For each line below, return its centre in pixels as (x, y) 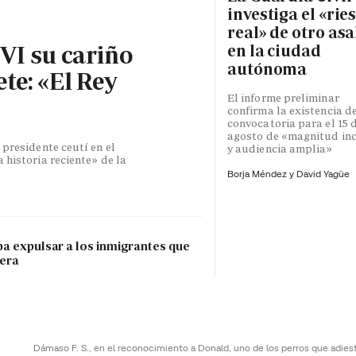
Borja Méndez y (262, 174)
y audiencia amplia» (280, 149)
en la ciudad (274, 50)
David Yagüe (323, 174)
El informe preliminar (283, 98)
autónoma (267, 69)
